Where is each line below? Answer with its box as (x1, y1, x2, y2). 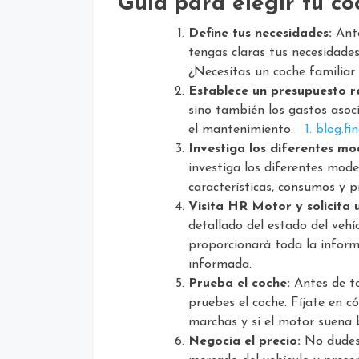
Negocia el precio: (188, 334, 301, 348)
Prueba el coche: (188, 276, 290, 290)
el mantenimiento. (188, 123, 305, 136)
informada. (188, 257, 252, 271)
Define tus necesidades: (188, 26, 332, 40)
